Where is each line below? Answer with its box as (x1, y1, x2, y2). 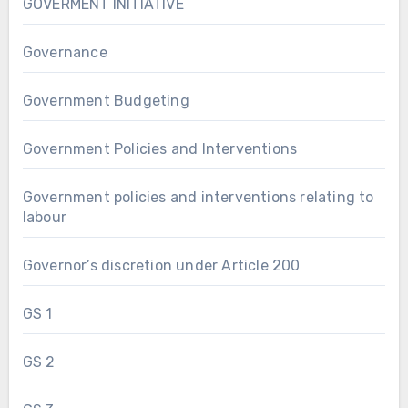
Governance (22, 43, 107, 61)
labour (22, 208, 66, 226)
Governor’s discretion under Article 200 (22, 256, 301, 274)
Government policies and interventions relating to (22, 188, 374, 206)
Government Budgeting (22, 91, 189, 109)
